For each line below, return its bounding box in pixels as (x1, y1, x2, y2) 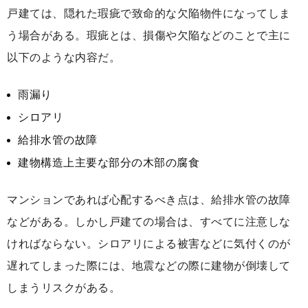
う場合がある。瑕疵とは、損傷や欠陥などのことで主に (7, 30, 291, 42)
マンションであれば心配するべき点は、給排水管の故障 (7, 194, 291, 206)
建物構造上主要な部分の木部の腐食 (18, 157, 199, 169)
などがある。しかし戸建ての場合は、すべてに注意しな (7, 216, 291, 228)
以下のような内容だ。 (7, 52, 120, 64)
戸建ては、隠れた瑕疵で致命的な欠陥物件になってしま (7, 8, 291, 20)
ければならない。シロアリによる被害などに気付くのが (7, 238, 291, 250)
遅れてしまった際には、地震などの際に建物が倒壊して (7, 260, 291, 272)
